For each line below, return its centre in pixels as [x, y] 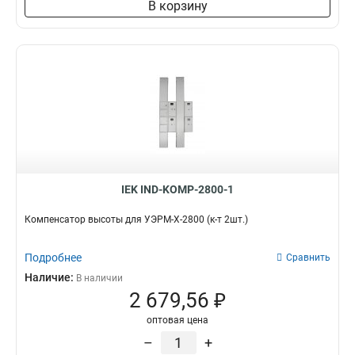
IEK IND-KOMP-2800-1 [177, 189]
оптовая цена [177, 320]
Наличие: [50, 277]
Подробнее [53, 258]
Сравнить [308, 258]
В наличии [99, 278]
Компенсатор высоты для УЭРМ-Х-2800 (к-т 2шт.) [136, 219]
